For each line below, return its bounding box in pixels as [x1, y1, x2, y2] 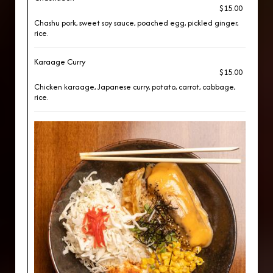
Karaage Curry [34, 56, 85, 68]
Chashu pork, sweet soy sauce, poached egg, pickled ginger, [34, 17, 238, 29]
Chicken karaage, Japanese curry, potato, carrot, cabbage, [34, 81, 235, 93]
